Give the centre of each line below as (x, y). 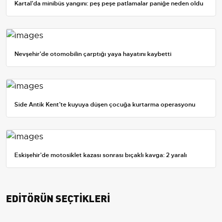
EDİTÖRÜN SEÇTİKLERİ (58, 198)
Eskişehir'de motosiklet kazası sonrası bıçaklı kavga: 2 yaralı (101, 155)
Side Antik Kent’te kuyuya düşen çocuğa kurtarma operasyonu (105, 105)
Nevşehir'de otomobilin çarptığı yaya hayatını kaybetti (93, 54)
